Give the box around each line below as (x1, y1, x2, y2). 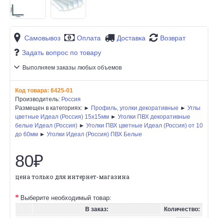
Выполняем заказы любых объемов (22, 64, 122, 72)
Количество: (164, 205, 200, 213)
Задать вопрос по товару (22, 49, 101, 57)
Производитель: (15, 95, 61, 103)
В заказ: (85, 205, 109, 213)
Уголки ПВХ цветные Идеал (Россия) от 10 (86, 122, 203, 129)
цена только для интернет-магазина (15, 172, 129, 181)
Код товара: (15, 87, 51, 94)
